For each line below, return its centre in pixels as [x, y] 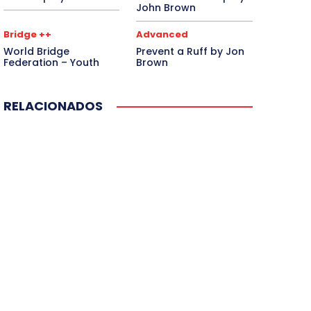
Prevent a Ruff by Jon [191, 52]
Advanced [162, 35]
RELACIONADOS [53, 106]
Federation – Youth [51, 63]
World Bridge [36, 52]
